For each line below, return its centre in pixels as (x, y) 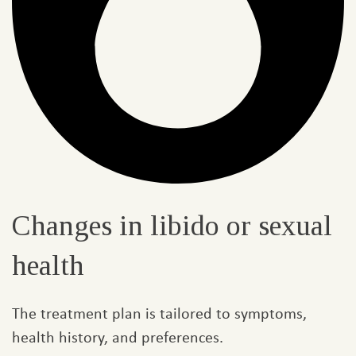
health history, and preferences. (118, 337)
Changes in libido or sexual (172, 226)
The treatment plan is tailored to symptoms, (159, 313)
